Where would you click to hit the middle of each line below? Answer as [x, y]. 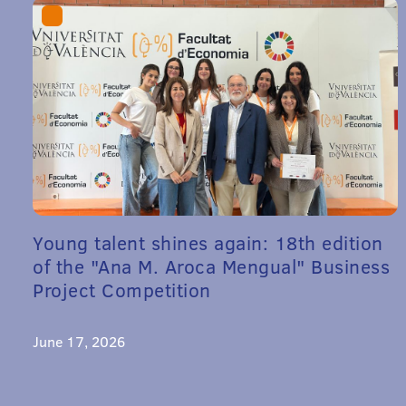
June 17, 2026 [79, 341]
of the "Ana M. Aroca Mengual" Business [211, 266]
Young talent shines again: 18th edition [208, 242]
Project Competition [122, 289]
